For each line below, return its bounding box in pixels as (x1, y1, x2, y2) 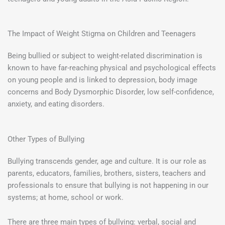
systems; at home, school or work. (8, 192, 124, 202)
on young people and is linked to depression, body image (8, 75, 197, 85)
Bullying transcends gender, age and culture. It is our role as (8, 156, 206, 166)
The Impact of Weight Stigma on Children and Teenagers (8, 29, 196, 39)
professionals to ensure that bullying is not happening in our (8, 180, 208, 190)
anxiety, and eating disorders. (8, 99, 104, 109)
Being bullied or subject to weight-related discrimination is (8, 51, 202, 61)
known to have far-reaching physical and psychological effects (8, 63, 216, 73)
